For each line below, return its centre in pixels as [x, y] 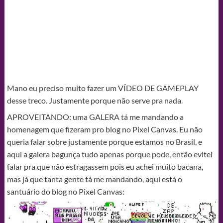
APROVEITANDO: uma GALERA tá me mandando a [95, 117]
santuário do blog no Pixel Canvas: [65, 192]
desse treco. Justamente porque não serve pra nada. [95, 101]
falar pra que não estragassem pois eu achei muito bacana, [105, 167]
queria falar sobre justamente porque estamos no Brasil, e [104, 142]
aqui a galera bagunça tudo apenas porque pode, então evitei [110, 154]
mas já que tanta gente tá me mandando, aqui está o [94, 179]
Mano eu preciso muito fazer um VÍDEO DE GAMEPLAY [103, 88]
